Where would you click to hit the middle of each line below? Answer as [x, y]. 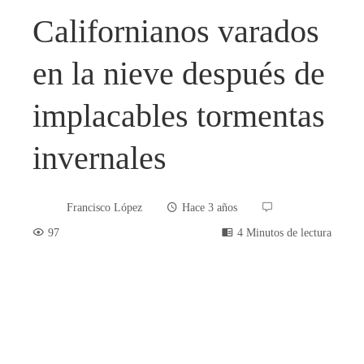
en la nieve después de [179, 73]
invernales [100, 158]
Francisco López [104, 208]
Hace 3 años [210, 208]
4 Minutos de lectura [284, 232]
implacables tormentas [179, 115]
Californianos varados [176, 31]
